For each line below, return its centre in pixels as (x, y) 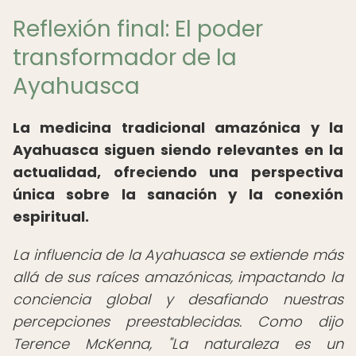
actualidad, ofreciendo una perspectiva (178, 172)
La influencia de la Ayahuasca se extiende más (178, 255)
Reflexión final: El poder (138, 29)
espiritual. (51, 217)
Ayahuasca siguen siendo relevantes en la (178, 150)
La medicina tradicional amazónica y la (178, 128)
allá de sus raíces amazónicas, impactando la (178, 277)
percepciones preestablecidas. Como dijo (178, 321)
